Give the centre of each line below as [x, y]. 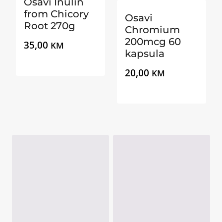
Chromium [152, 30]
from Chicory [56, 14]
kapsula [145, 54]
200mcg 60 [153, 42]
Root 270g [50, 26]
